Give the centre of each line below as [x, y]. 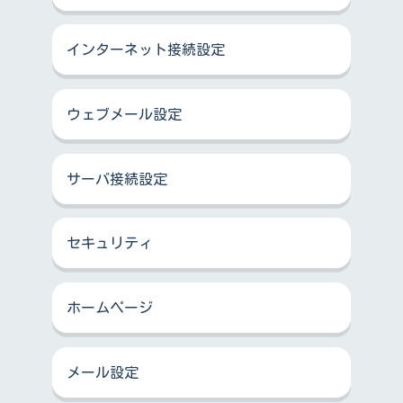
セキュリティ [109, 243]
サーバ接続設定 [116, 179]
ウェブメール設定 [124, 114]
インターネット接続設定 [145, 50]
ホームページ [109, 307]
